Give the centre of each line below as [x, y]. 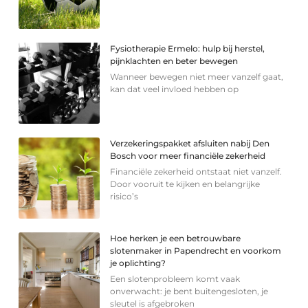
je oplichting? [138, 263]
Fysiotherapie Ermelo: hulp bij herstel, [188, 49]
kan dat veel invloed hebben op [175, 89]
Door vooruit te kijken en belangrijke [185, 184]
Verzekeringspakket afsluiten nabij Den [190, 144]
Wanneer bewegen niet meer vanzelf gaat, [197, 77]
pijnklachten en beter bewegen [174, 61]
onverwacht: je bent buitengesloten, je [189, 291]
